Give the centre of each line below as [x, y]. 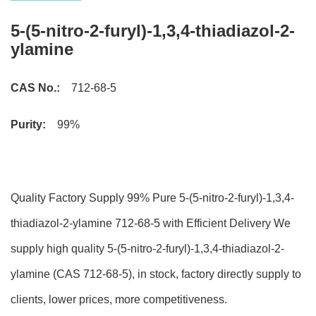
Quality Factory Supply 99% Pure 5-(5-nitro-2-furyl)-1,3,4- [152, 198]
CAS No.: [35, 88]
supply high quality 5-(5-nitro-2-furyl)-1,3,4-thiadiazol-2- [147, 249]
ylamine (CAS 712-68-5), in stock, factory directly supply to [156, 274]
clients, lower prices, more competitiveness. [119, 299]
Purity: [28, 124]
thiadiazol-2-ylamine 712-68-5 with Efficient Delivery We [151, 223]
